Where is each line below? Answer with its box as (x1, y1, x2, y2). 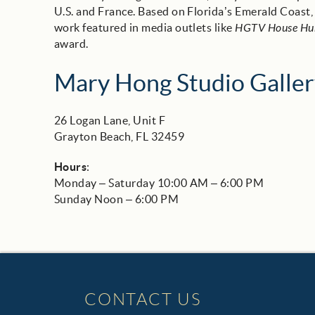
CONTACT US (84, 290, 202, 309)
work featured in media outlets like (54, 21, 236, 34)
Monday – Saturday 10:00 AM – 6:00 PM (54, 176, 264, 189)
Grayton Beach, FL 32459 (54, 130, 185, 143)
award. (54, 37, 89, 50)
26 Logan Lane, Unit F (54, 114, 166, 127)
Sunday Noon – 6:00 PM (54, 193, 179, 205)
